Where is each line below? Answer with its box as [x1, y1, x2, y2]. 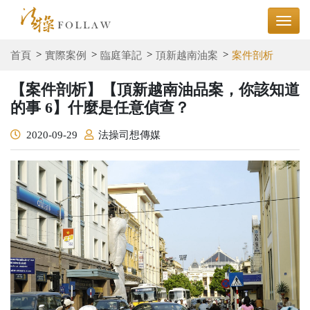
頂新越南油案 [156, 49, 218, 61]
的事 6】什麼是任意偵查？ [10, 98, 190, 116]
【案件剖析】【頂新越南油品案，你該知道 [10, 80, 300, 98]
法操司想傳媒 [98, 129, 161, 140]
